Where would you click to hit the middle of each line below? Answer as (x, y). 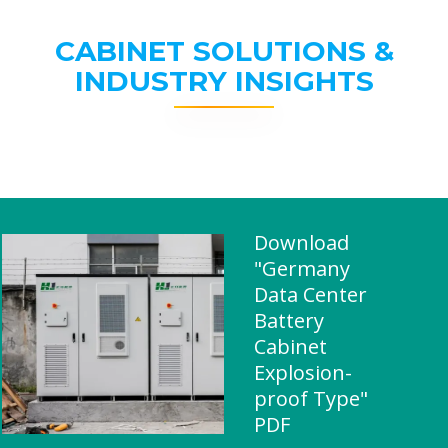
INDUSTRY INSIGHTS (224, 81)
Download (301, 242)
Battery (289, 320)
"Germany (302, 268)
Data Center (310, 294)
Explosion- (303, 372)
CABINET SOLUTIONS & (224, 51)
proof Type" (311, 398)
